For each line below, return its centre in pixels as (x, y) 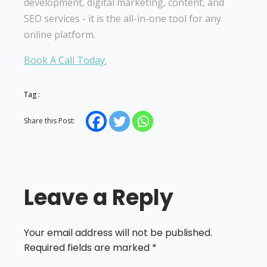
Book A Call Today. (65, 60)
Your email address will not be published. (118, 232)
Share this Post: (49, 120)
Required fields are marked (88, 247)
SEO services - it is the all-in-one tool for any (122, 18)
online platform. (60, 34)
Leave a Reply (99, 197)
